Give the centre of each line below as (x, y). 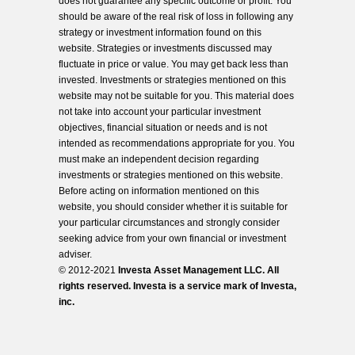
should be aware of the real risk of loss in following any (176, 17)
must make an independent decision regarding (159, 159)
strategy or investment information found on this (160, 32)
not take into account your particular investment (160, 112)
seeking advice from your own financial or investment (172, 239)
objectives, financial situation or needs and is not (163, 128)
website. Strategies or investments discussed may (165, 48)
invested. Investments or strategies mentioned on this (172, 80)
